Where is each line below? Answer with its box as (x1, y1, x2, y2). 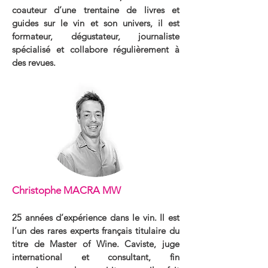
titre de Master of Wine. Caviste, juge (12, 238, 179, 250)
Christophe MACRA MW (12, 184, 121, 197)
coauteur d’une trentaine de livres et (12, 4, 179, 16)
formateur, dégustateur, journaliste (12, 31, 179, 42)
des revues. (12, 57, 56, 69)
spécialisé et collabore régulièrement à (12, 44, 179, 56)
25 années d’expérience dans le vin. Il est (12, 212, 179, 224)
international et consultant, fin (12, 251, 179, 263)
